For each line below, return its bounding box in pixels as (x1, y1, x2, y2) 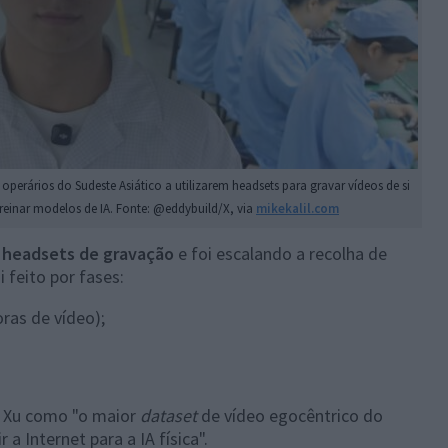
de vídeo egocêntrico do (197, 404, 383, 428)
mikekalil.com (256, 200, 339, 218)
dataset (140, 404, 197, 428)
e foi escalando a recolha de (174, 242, 387, 266)
